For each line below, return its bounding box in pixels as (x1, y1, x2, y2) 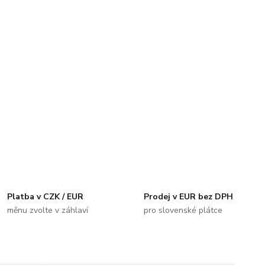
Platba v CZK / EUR (7, 190, 84, 202)
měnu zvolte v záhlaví (7, 204, 89, 216)
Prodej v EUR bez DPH (143, 190, 233, 202)
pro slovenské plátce (143, 204, 222, 216)
